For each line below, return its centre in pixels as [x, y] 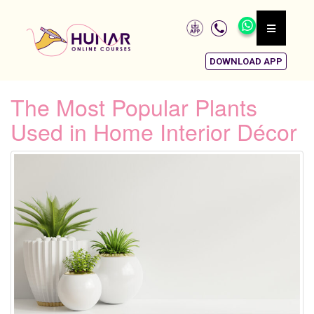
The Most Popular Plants [134, 107]
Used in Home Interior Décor [154, 131]
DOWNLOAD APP [246, 61]
